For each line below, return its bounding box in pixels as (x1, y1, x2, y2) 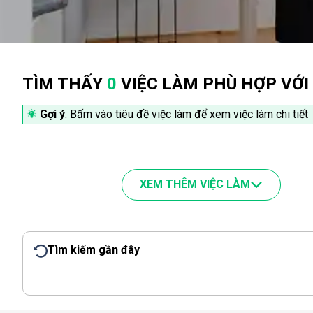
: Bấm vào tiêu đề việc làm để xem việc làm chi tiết (65, 108, 308, 121)
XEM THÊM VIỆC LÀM (140, 177, 250, 191)
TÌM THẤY (22, 74, 107, 94)
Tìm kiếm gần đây (48, 243, 140, 256)
